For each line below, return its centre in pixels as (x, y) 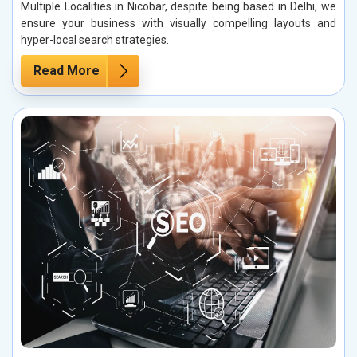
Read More (67, 70)
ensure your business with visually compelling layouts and (178, 23)
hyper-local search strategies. (96, 39)
